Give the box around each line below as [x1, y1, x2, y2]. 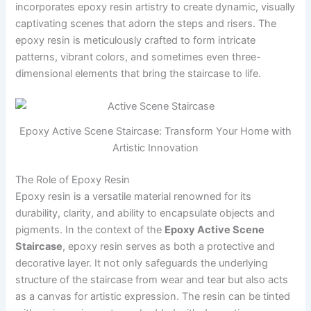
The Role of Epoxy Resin [15, 173, 131, 186]
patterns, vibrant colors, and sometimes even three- [15, 50, 262, 63]
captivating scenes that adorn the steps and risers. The [15, 17, 277, 30]
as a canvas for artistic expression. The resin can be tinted [15, 289, 291, 303]
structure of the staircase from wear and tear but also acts [15, 273, 289, 286]
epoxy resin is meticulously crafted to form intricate [15, 33, 256, 47]
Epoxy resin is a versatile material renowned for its [15, 190, 252, 203]
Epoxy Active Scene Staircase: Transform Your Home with [19, 124, 292, 137]
